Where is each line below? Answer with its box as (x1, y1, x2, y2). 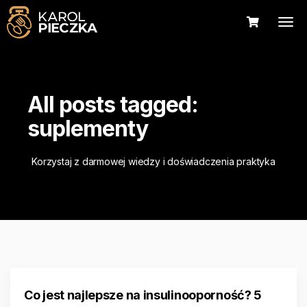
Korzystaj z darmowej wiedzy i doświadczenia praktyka (32, 156, 275, 167)
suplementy (27, 115, 148, 142)
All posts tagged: (27, 91, 198, 118)
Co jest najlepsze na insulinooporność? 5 (24, 288, 262, 302)
